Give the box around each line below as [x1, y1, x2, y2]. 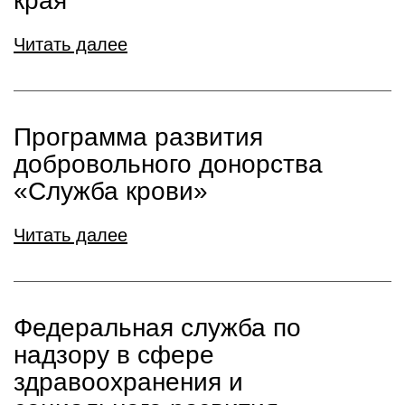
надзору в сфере [14, 340, 214, 369]
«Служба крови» [14, 176, 208, 205]
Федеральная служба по [14, 313, 301, 342]
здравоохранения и [14, 367, 243, 396]
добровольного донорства [14, 149, 323, 178]
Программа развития [14, 122, 263, 151]
